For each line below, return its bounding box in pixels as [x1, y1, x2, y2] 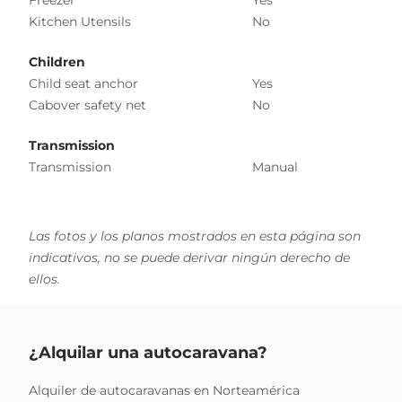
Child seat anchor [29, 74, 138, 92]
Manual [252, 158, 298, 175]
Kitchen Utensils [29, 13, 131, 30]
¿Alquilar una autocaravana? [29, 342, 267, 363]
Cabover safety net [29, 96, 146, 113]
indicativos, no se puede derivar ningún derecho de [29, 249, 350, 266]
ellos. [29, 270, 60, 287]
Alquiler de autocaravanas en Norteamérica [29, 381, 300, 398]
